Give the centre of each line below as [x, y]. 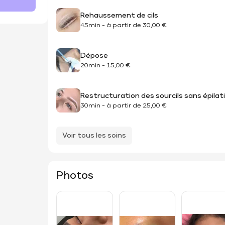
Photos [75, 176]
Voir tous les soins [94, 136]
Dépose [94, 55]
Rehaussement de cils [119, 15]
